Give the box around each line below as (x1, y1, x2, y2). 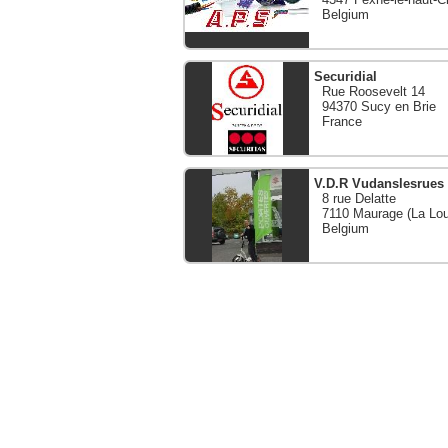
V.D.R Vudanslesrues (314, 176, 444, 191)
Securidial (314, 69, 377, 84)
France (314, 114, 362, 129)
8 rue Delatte (314, 191, 396, 206)
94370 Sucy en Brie (314, 99, 436, 114)
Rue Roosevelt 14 (314, 84, 425, 99)
